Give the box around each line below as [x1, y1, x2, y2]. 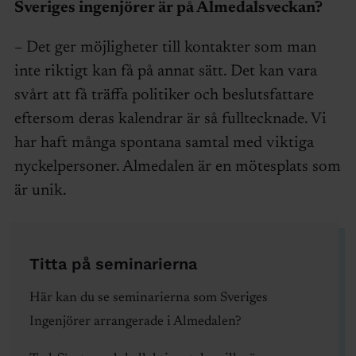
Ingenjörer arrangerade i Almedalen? [29, 315, 241, 329]
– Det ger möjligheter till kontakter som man [14, 39, 316, 56]
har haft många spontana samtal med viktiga [14, 134, 314, 151]
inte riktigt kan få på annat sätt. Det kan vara [14, 63, 317, 79]
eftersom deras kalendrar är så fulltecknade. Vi [14, 110, 327, 127]
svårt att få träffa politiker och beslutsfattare [14, 87, 314, 103]
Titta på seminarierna [29, 253, 197, 273]
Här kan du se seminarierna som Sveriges [29, 291, 268, 305]
